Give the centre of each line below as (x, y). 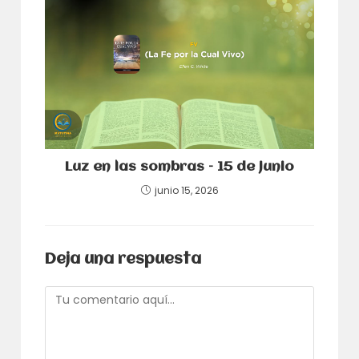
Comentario (79, 294)
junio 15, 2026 (186, 191)
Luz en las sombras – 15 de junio (179, 167)
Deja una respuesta (123, 260)
